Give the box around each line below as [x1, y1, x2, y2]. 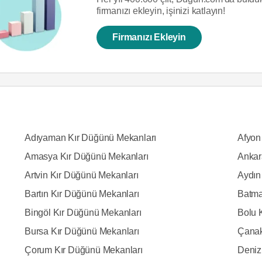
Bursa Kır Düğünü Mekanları [24, 226, 139, 236]
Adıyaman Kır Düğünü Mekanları [24, 133, 157, 143]
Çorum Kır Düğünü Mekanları [24, 245, 143, 255]
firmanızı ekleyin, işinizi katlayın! [96, 5, 225, 16]
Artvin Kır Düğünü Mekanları [24, 170, 139, 180]
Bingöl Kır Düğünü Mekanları [24, 208, 142, 218]
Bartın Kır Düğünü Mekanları [24, 189, 139, 199]
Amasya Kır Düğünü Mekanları [24, 151, 149, 161]
